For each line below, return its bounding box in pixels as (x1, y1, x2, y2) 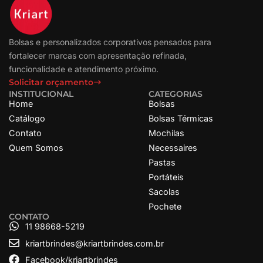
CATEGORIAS (149, 89, 203, 99)
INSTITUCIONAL (9, 89, 73, 99)
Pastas (149, 157, 176, 167)
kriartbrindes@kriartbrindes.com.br (25, 238, 164, 248)
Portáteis (149, 172, 184, 182)
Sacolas (149, 187, 180, 197)
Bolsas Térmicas (149, 113, 214, 123)
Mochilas (149, 128, 185, 138)
